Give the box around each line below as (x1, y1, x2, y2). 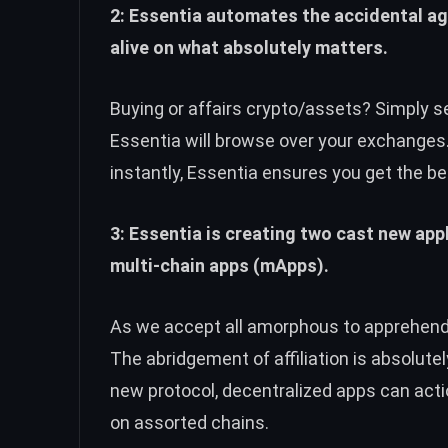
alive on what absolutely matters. (110, 37, 388, 59)
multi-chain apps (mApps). (110, 254, 329, 276)
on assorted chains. (110, 411, 269, 433)
